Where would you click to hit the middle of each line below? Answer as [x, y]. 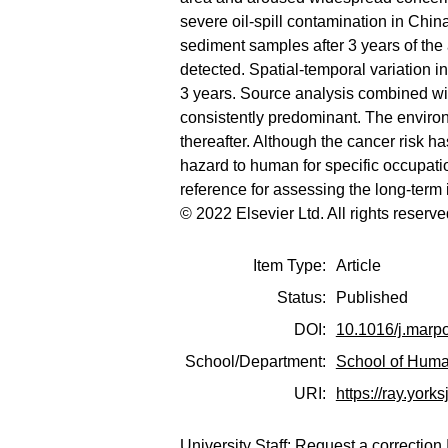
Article [358, 265]
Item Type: [290, 265]
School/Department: [256, 361]
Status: [302, 297]
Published [371, 297]
